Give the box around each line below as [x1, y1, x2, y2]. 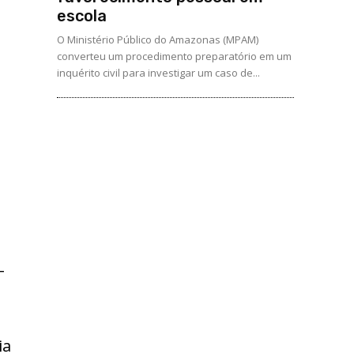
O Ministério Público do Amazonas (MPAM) [57, 32, 258, 47]
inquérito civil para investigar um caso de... [57, 66, 260, 80]
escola [57, 6, 111, 25]
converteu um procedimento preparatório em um [57, 49, 292, 63]
